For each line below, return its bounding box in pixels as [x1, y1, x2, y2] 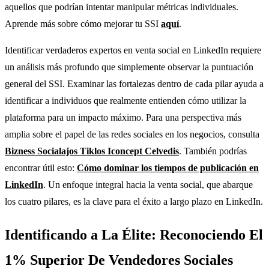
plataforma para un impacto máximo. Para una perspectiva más [5, 112, 241, 122]
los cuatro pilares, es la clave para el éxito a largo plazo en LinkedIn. [5, 196, 263, 207]
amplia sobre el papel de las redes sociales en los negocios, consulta [5, 128, 259, 139]
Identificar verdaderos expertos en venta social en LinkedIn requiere [5, 44, 261, 55]
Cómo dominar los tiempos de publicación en [77, 162, 259, 173]
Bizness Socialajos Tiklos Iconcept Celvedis [5, 145, 179, 156]
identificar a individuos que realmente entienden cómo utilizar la [5, 95, 246, 106]
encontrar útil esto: [5, 162, 77, 173]
